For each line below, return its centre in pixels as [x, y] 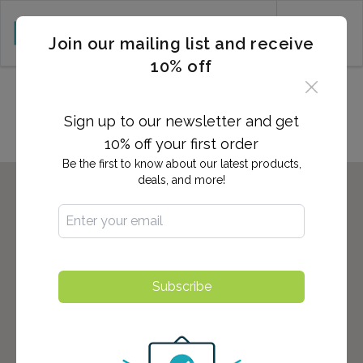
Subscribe [181, 286]
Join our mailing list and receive [181, 44]
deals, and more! [181, 180]
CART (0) [237, 33]
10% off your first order [181, 144]
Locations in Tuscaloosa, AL [120, 92]
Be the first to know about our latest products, [181, 164]
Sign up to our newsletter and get [181, 121]
